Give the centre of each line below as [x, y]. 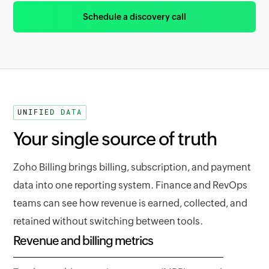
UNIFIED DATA [50, 112]
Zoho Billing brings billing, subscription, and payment [132, 167]
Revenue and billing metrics [83, 240]
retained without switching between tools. [108, 221]
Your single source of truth [115, 139]
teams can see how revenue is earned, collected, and [131, 203]
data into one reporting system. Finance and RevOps [131, 185]
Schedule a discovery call [134, 17]
